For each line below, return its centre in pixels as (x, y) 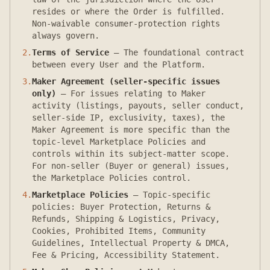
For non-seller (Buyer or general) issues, (131, 166)
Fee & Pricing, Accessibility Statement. (126, 255)
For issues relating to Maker (138, 93)
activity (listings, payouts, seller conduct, (138, 105)
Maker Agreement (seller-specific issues (126, 81)
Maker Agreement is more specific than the (131, 130)
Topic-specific (177, 195)
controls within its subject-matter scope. (131, 154)
